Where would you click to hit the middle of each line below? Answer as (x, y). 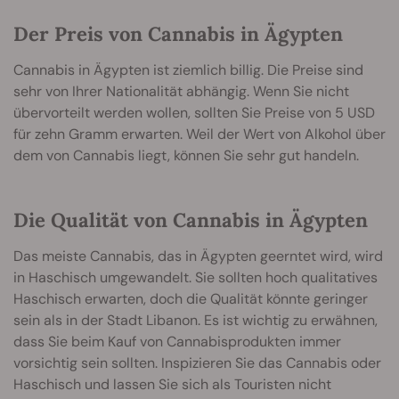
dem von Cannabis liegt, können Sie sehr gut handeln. (186, 156)
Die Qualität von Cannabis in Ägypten (191, 220)
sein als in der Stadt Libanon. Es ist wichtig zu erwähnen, (195, 321)
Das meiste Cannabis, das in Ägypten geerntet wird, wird (198, 256)
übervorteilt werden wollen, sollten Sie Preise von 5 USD (194, 113)
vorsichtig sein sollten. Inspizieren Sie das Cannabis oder (197, 363)
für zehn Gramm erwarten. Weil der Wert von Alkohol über (199, 134)
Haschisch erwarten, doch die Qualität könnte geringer (191, 299)
